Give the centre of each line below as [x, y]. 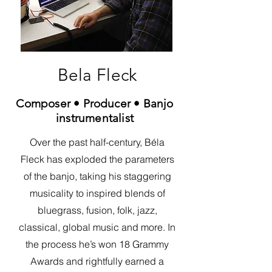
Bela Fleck [97, 75]
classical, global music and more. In [97, 227]
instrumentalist [95, 118]
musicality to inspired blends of [97, 193]
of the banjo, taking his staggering [97, 176]
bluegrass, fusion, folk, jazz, [97, 210]
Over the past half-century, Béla [97, 142]
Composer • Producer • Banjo [95, 104]
